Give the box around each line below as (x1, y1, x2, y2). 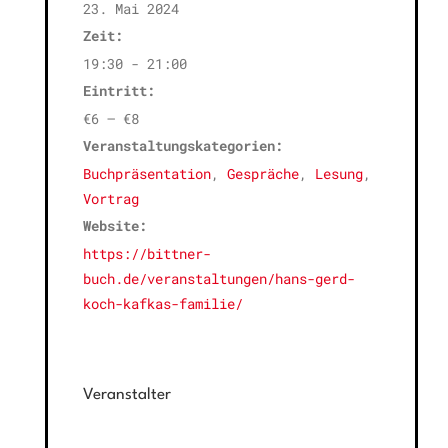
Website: (83, 215, 147, 235)
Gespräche (227, 163, 299, 183)
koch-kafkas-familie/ (83, 293, 243, 313)
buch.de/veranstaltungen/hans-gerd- (83, 268, 355, 288)
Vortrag (83, 188, 139, 208)
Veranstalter (83, 386, 171, 403)
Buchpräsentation (83, 163, 211, 183)
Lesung (315, 163, 363, 183)
